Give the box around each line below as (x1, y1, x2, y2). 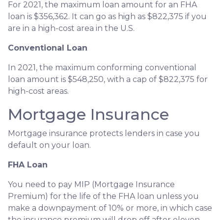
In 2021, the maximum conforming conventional (8, 62, 196, 72)
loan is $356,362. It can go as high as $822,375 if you (8, 11, 207, 21)
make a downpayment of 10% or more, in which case (8, 203, 212, 213)
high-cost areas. (8, 86, 69, 96)
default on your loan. (8, 140, 91, 150)
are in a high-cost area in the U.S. (8, 23, 135, 33)
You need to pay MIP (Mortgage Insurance (8, 179, 175, 189)
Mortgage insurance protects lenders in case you (8, 128, 200, 138)
